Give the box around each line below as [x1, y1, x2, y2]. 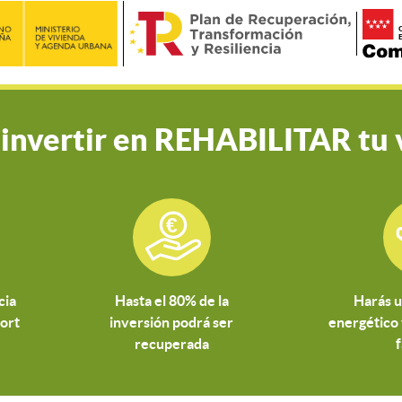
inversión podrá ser [109, 314, 234, 331]
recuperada [134, 336, 209, 353]
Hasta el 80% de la [114, 293, 229, 310]
